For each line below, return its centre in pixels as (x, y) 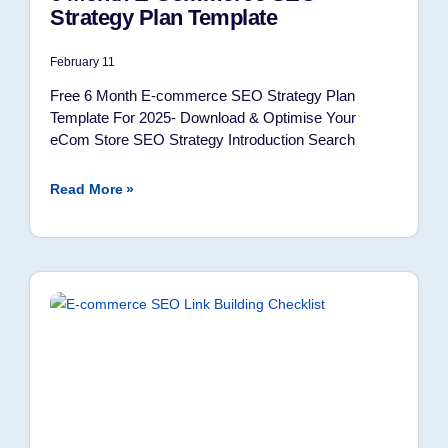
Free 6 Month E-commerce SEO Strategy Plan (202, 95)
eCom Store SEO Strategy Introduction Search (202, 139)
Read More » (92, 189)
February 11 (82, 62)
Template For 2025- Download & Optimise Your (203, 117)
